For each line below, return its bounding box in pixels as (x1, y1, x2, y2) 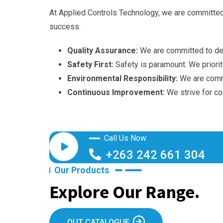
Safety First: (67, 59, 113, 69)
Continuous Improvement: (67, 87, 165, 97)
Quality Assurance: (67, 45, 138, 55)
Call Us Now (104, 133, 146, 143)
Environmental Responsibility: (67, 73, 178, 83)
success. (49, 21, 81, 31)
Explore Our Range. (49, 180, 200, 203)
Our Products (54, 164, 109, 175)
